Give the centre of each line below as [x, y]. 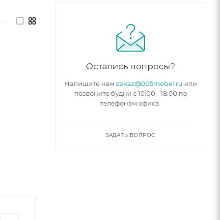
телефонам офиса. [130, 103]
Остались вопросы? [130, 66]
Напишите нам [90, 83]
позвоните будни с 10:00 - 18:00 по [130, 93]
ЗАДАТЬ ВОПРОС [130, 135]
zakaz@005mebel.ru [149, 83]
